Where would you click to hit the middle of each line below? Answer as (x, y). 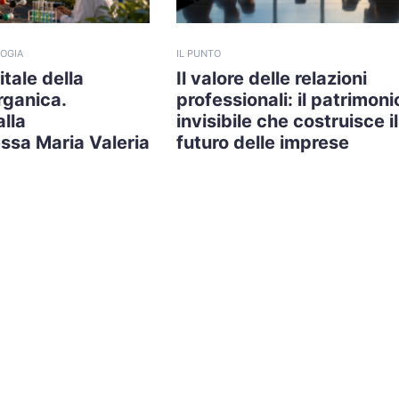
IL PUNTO (199, 54)
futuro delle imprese (263, 143)
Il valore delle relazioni (272, 79)
